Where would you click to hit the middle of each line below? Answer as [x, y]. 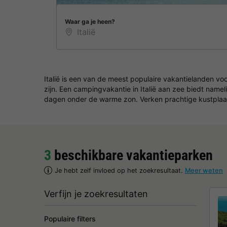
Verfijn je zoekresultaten [96, 194]
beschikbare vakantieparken [132, 155]
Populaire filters [70, 219]
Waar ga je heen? [90, 22]
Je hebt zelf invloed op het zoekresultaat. [120, 171]
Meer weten [204, 171]
